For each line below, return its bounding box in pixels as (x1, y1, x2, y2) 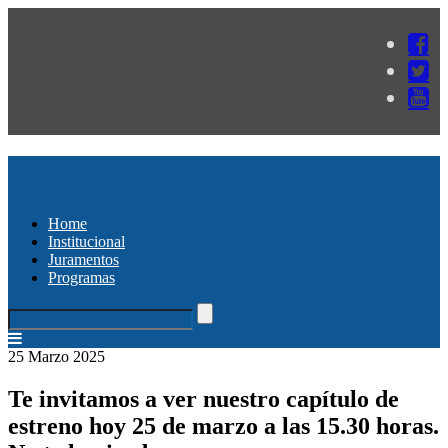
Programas (48, 268, 115, 286)
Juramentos (48, 250, 119, 268)
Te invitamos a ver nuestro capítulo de (8, 385, 399, 412)
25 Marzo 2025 (8, 347, 105, 365)
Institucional (48, 232, 125, 250)
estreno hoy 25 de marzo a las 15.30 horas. (8, 412, 439, 439)
